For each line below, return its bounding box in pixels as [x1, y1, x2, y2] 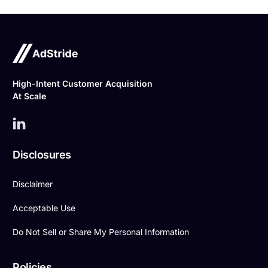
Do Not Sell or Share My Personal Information [13, 227, 190, 237]
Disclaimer [13, 179, 53, 190]
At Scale [13, 91, 47, 102]
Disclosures [13, 148, 71, 162]
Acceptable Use [13, 203, 76, 214]
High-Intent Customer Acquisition [13, 78, 153, 89]
